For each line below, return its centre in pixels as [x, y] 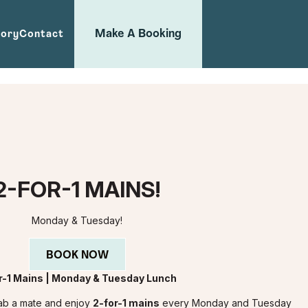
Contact [42, 34]
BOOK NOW [77, 255]
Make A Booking [138, 34]
